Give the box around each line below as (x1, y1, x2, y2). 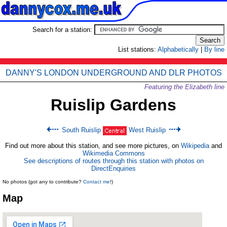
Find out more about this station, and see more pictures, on (5, 142, 181, 149)
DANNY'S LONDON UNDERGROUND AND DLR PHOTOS (5, 68, 222, 77)
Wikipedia (181, 142, 209, 149)
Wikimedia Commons (82, 149, 145, 157)
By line (204, 46, 224, 53)
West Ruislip (128, 126, 166, 134)
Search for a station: (32, 26, 94, 33)
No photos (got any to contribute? (3, 179, 83, 184)
